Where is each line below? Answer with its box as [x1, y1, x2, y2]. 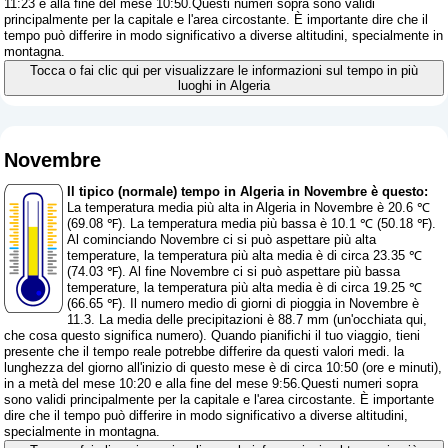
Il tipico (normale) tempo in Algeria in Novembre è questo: [67, 184, 429, 200]
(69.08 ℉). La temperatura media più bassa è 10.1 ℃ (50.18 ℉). [67, 216, 437, 232]
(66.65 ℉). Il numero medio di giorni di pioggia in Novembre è [67, 296, 420, 312]
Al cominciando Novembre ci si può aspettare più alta [67, 232, 377, 248]
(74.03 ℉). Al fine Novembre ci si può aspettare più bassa [67, 264, 401, 280]
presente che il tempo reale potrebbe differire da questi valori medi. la [4, 344, 405, 360]
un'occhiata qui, [337, 312, 428, 328]
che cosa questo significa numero [4, 328, 200, 344]
